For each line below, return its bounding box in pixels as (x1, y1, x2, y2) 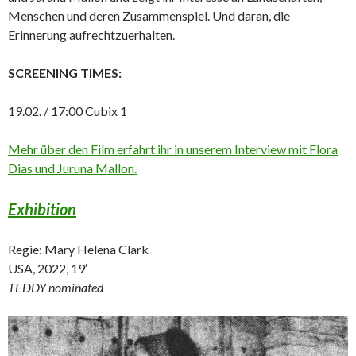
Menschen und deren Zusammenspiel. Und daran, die (8, 7, 290, 23)
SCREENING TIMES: (8, 64, 122, 80)
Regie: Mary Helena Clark (8, 241, 149, 257)
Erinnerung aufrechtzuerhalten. (8, 26, 175, 42)
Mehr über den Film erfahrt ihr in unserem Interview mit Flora (8, 141, 338, 157)
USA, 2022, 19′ (8, 260, 87, 276)
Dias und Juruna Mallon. (8, 160, 137, 176)
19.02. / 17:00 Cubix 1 (8, 103, 127, 118)
